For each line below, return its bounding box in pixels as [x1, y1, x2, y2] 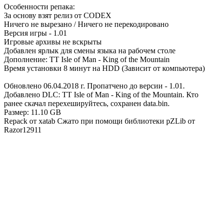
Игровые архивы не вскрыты [4, 38, 102, 46]
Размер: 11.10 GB [4, 108, 61, 117]
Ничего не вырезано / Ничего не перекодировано [4, 20, 169, 29]
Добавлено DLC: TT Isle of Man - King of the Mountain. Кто [4, 90, 198, 99]
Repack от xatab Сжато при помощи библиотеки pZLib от [4, 117, 195, 126]
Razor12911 [4, 126, 42, 134]
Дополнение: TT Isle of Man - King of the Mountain [4, 55, 170, 64]
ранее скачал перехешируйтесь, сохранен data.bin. [4, 99, 170, 108]
